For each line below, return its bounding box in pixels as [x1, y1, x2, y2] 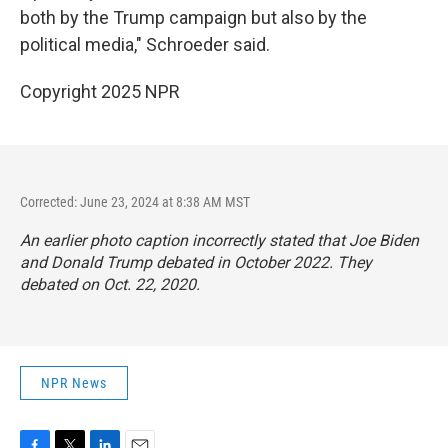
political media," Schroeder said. [20, 34, 270, 55]
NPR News [41, 375, 107, 391]
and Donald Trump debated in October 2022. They [20, 253, 372, 272]
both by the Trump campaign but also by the [20, 7, 367, 28]
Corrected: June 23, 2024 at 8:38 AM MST [20, 194, 250, 210]
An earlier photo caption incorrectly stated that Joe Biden [20, 231, 419, 250]
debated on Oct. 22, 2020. [20, 275, 200, 294]
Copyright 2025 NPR [20, 81, 180, 102]
